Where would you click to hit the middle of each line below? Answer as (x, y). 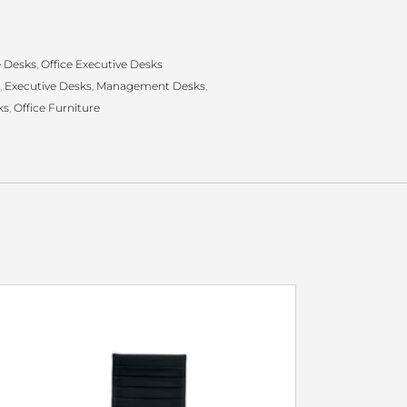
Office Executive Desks (102, 65)
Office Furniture (57, 108)
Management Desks (151, 86)
